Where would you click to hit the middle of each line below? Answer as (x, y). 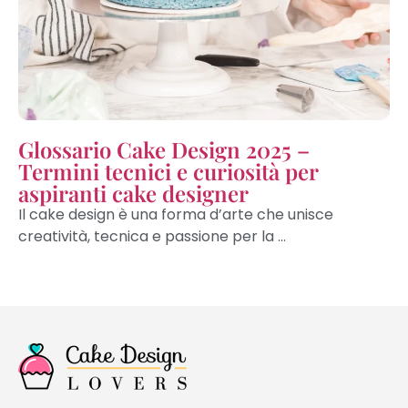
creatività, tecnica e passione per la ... (152, 236)
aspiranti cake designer (133, 193)
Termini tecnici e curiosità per (168, 171)
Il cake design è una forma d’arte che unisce (176, 214)
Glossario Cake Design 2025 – (164, 149)
